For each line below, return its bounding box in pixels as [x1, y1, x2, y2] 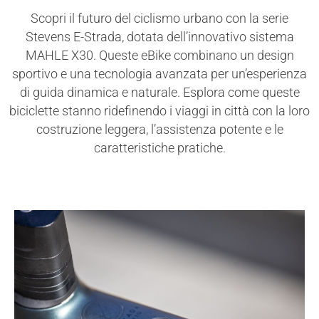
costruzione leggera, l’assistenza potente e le [36, 122, 283, 137]
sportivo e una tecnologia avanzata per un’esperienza [12, 66, 307, 81]
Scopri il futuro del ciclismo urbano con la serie [31, 11, 288, 26]
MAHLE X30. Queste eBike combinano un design [25, 48, 294, 63]
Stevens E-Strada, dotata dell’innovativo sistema [25, 29, 294, 44]
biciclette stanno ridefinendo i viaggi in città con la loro [9, 103, 310, 118]
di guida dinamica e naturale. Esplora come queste [19, 85, 300, 100]
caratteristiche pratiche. [93, 140, 226, 155]
